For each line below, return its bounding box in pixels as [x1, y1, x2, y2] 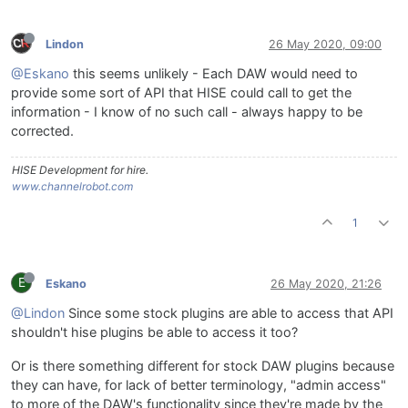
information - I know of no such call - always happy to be [11, 104, 362, 121]
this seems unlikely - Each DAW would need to [69, 66, 358, 83]
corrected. [11, 123, 74, 140]
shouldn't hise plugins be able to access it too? [11, 324, 298, 342]
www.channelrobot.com [12, 179, 133, 194]
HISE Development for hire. [12, 163, 148, 178]
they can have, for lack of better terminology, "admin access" [11, 377, 386, 394]
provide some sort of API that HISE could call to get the [11, 85, 352, 102]
